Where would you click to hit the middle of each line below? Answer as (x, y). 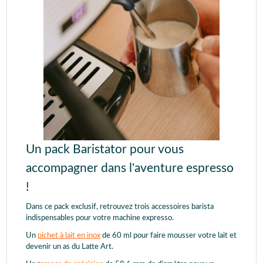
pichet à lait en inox (69, 236)
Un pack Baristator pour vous (105, 150)
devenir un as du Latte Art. (70, 247)
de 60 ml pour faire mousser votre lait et (168, 236)
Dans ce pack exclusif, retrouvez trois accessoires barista (120, 207)
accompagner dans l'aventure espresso (130, 168)
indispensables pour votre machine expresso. (100, 218)
